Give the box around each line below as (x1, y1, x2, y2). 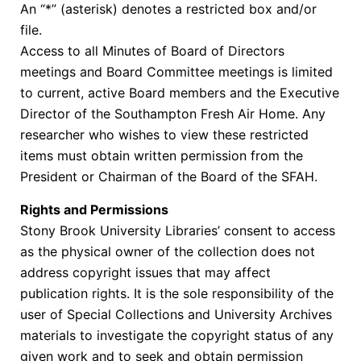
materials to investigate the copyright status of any (20, 326, 334, 343)
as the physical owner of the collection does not (20, 243, 315, 259)
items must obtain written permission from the (20, 147, 303, 164)
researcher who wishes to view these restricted (20, 127, 309, 143)
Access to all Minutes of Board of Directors (20, 43, 284, 60)
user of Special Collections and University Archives (20, 305, 332, 322)
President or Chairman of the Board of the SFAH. (20, 168, 317, 185)
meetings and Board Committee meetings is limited (20, 64, 333, 81)
